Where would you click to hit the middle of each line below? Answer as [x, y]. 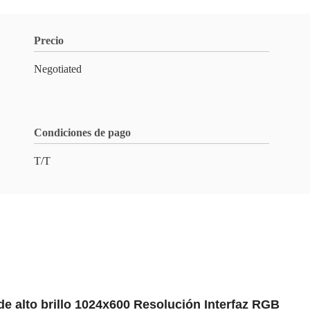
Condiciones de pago [82, 133]
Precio [49, 40]
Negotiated [58, 69]
